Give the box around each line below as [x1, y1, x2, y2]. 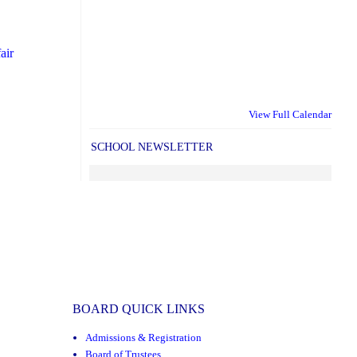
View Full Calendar [249, 108, 331, 121]
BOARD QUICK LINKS [73, 301, 205, 316]
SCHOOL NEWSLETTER [91, 140, 213, 153]
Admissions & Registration [85, 331, 202, 344]
